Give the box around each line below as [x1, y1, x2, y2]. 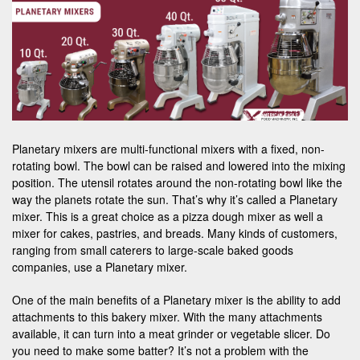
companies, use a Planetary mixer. [12, 258, 190, 275]
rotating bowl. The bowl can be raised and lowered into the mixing [12, 157, 346, 174]
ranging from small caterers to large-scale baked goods [12, 241, 293, 258]
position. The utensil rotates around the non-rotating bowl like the [12, 174, 342, 190]
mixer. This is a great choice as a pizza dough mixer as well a [12, 207, 323, 224]
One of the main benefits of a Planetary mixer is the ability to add [12, 291, 341, 308]
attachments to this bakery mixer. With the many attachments [12, 308, 322, 325]
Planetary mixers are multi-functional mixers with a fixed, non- [12, 140, 325, 157]
